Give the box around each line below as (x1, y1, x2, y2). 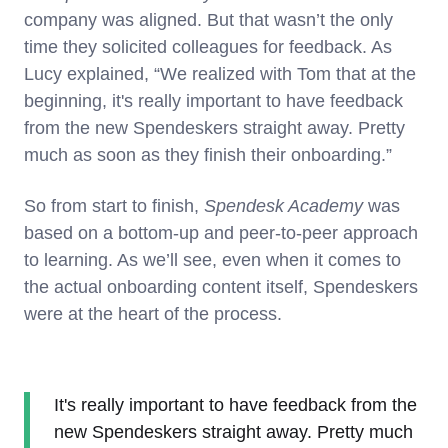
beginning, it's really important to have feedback (24, 90, 403, 111)
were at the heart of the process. (24, 303, 282, 324)
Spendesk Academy (204, 195, 363, 216)
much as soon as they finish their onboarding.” (24, 144, 397, 165)
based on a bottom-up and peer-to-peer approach (24, 222, 418, 243)
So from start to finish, (24, 195, 204, 216)
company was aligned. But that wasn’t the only (24, 9, 393, 30)
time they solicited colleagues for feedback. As (24, 36, 392, 57)
